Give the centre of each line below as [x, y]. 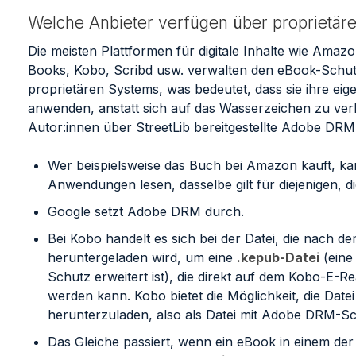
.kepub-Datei [278, 258]
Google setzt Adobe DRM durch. [145, 212]
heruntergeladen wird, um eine [142, 258]
